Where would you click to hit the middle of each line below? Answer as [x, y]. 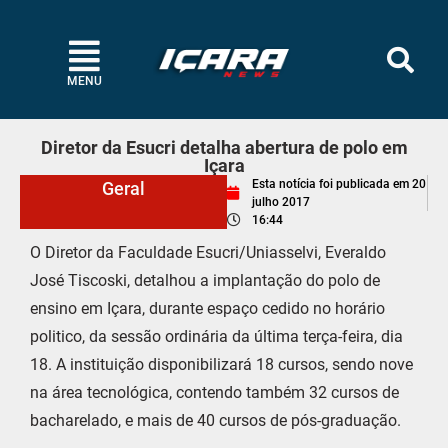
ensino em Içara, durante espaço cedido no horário [207, 308]
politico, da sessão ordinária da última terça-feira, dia [216, 336]
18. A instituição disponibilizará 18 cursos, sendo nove [221, 364]
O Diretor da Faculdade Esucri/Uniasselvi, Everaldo [208, 252]
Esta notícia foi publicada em [330, 184]
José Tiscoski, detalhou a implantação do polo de [205, 280]
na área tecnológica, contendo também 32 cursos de [214, 392]
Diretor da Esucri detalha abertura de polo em [224, 147]
